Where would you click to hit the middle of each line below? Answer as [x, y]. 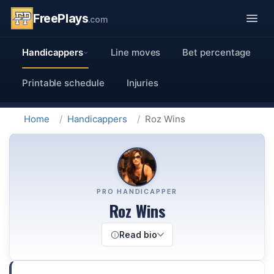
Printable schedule [63, 83]
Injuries [143, 83]
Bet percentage [217, 52]
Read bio [138, 235]
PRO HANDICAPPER [137, 191]
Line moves [136, 52]
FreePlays [61, 18]
